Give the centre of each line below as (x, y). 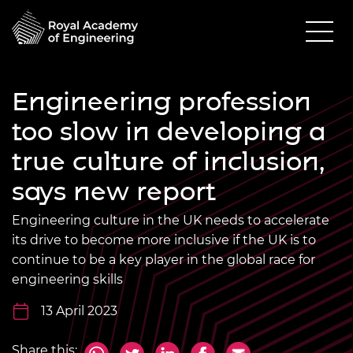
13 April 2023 (79, 310)
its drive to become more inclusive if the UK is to (164, 240)
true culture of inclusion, (168, 161)
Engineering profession (162, 101)
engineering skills (67, 279)
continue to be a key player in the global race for (163, 259)
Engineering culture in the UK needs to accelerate (171, 220)
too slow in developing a (168, 131)
